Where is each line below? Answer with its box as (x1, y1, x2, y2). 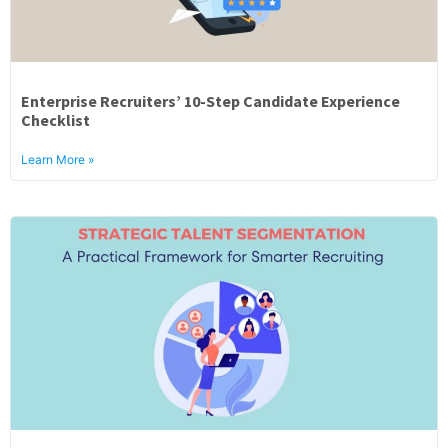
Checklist (21, 110, 90, 130)
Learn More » (21, 152, 94, 167)
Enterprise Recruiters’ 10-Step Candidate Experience (21, 91, 400, 111)
